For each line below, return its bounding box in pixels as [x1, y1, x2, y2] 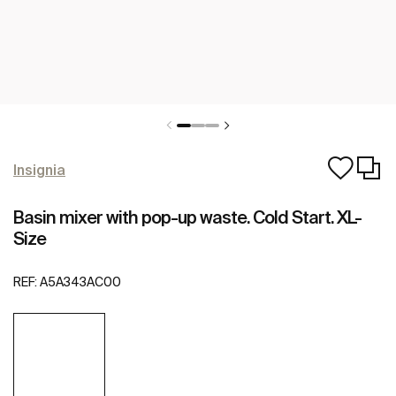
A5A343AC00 [40, 275, 121, 290]
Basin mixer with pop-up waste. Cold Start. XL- [13, 207, 362, 227]
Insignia [13, 162, 65, 178]
